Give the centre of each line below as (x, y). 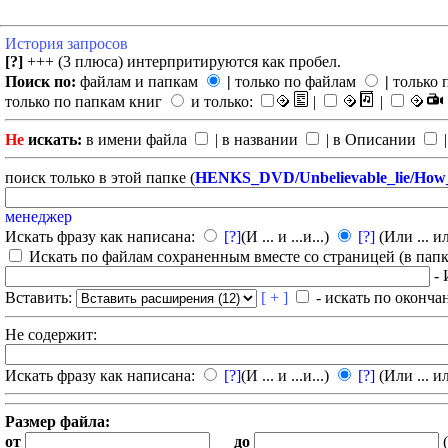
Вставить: (40, 297)
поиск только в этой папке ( (100, 177)
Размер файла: (57, 421)
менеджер (38, 216)
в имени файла (136, 139)
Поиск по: (40, 81)
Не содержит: (51, 334)
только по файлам (295, 81)
